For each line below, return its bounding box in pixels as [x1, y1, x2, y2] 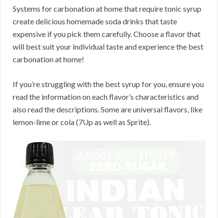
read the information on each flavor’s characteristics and [13, 92, 199, 102]
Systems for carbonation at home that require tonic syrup [13, 4, 201, 14]
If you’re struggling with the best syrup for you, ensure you [13, 79, 204, 89]
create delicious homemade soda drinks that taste [13, 17, 177, 26]
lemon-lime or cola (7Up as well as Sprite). [13, 117, 151, 127]
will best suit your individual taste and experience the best [13, 42, 203, 52]
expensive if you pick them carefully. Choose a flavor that [13, 29, 200, 39]
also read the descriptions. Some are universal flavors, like [13, 105, 202, 114]
